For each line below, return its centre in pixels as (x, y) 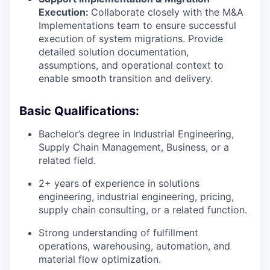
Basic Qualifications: (79, 111)
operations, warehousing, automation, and (134, 246)
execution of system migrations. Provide (131, 39)
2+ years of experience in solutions (119, 183)
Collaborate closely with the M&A (167, 12)
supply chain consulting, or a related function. (143, 210)
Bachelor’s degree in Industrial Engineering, (136, 134)
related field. (67, 160)
